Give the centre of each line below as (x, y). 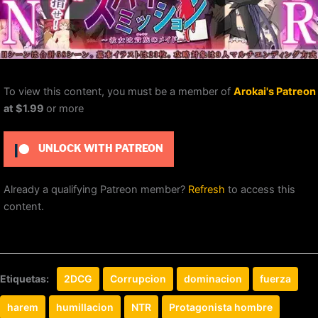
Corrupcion (138, 279)
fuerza (275, 279)
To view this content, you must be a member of (119, 92)
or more (65, 109)
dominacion (213, 279)
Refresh (207, 190)
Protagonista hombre (221, 307)
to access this (260, 190)
